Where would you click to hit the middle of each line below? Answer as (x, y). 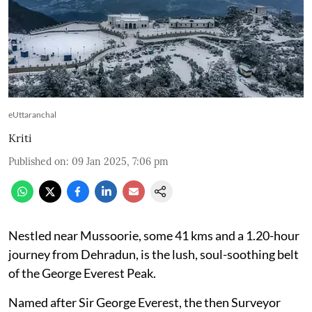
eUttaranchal (32, 114)
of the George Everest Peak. (82, 273)
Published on (37, 161)
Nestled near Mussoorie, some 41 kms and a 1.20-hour (154, 235)
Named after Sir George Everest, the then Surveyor (145, 302)
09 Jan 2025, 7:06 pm (120, 161)
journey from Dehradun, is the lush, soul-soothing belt (154, 254)
